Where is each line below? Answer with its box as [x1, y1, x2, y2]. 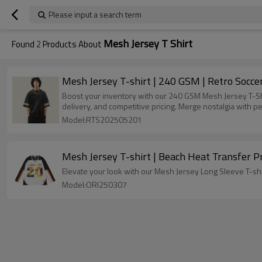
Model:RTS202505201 [62, 113, 142, 126]
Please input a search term [49, 8, 142, 20]
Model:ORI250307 [62, 178, 127, 191]
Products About [41, 37, 104, 51]
